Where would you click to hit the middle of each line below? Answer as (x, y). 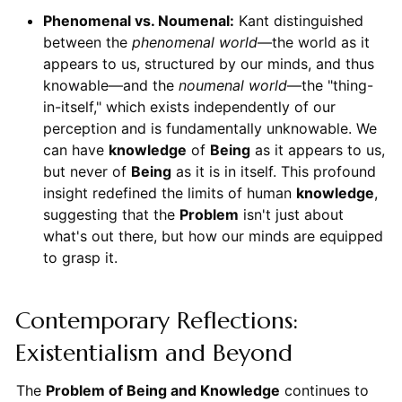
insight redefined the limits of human (169, 193)
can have (75, 150)
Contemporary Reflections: (156, 321)
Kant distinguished (298, 21)
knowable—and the (110, 86)
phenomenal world (194, 43)
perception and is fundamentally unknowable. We (210, 129)
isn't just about (291, 215)
